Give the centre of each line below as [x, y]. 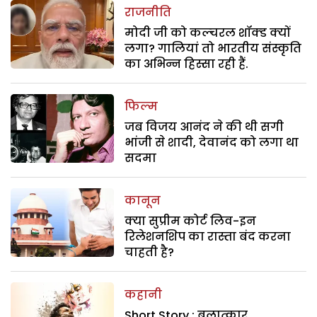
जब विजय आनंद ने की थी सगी [204, 127]
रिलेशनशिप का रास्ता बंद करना [208, 236]
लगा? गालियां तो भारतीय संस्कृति [213, 48]
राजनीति [148, 12]
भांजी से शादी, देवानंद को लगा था [212, 142]
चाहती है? [150, 252]
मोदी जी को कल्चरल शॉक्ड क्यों [208, 33]
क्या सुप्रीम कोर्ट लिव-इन [191, 221]
